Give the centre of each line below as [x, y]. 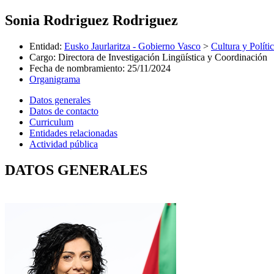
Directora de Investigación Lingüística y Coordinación [163, 57]
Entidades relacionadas [73, 133]
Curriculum [51, 122]
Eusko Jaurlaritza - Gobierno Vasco [132, 46]
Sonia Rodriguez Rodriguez [91, 20]
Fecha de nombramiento [76, 68]
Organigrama [55, 79]
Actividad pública [64, 144]
